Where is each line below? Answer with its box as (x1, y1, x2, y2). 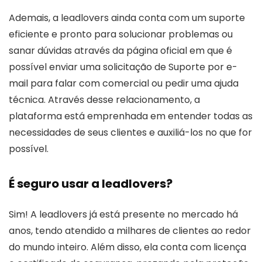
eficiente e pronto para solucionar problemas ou (9, 27, 233, 41)
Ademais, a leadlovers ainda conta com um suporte (9, 11, 245, 25)
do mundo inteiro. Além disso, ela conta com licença (9, 240, 246, 254)
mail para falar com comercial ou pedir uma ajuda (9, 76, 239, 90)
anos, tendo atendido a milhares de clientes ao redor (9, 223, 251, 237)
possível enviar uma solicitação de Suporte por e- (9, 60, 237, 74)
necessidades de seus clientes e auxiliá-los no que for (9, 125, 252, 139)
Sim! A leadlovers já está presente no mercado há (9, 207, 238, 221)
